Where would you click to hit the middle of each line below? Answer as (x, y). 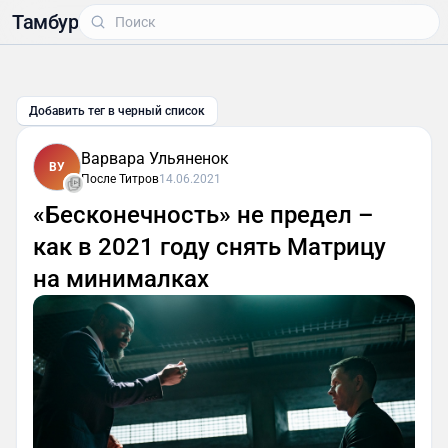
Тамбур (45, 22)
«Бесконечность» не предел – (203, 215)
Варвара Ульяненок (155, 158)
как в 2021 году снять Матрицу (209, 247)
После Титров (120, 179)
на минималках (121, 279)
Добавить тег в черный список (117, 111)
